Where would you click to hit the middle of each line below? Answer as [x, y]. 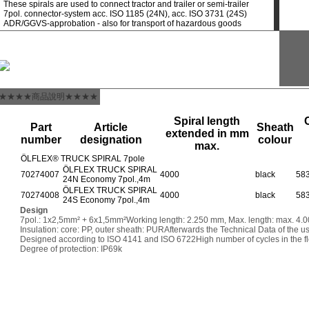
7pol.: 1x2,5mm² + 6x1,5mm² [73, 220]
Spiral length [207, 121]
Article [111, 127]
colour [275, 140]
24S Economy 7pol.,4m [106, 200]
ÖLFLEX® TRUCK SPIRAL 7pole [83, 159]
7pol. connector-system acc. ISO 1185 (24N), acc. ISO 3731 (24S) [125, 14]
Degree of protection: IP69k [71, 249]
